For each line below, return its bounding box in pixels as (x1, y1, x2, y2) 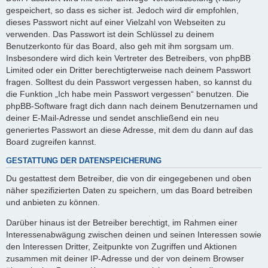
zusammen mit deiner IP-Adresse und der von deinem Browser (6, 253, 244, 263)
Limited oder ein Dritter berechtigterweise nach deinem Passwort (6, 65, 251, 75)
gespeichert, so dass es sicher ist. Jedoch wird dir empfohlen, (6, 5, 239, 15)
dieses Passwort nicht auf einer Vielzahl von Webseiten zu (6, 17, 226, 27)
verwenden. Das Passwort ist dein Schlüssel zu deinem (6, 29, 214, 39)
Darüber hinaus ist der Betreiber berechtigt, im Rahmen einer (6, 217, 237, 227)
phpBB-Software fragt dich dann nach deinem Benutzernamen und (6, 100, 258, 111)
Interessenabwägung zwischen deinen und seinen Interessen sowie (6, 229, 261, 239)
